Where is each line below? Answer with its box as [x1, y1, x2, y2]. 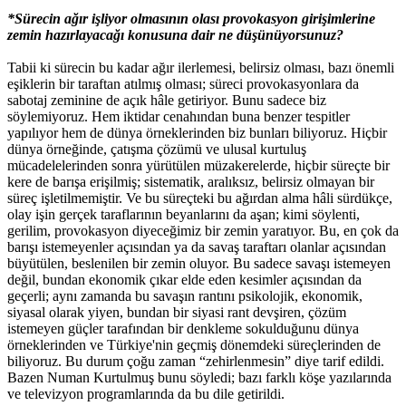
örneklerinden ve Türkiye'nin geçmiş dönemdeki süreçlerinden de [7, 336, 381, 353]
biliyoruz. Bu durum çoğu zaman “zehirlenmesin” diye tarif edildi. [7, 353, 384, 369]
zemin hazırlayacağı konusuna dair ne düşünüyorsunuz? [7, 26, 347, 43]
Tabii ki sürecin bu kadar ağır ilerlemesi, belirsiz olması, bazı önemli [7, 59, 394, 75]
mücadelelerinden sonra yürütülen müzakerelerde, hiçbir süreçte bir [7, 157, 390, 173]
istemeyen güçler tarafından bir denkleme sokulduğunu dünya [7, 320, 359, 336]
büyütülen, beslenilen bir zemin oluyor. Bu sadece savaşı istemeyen [7, 255, 391, 271]
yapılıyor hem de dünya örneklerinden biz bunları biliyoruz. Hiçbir [7, 124, 387, 140]
